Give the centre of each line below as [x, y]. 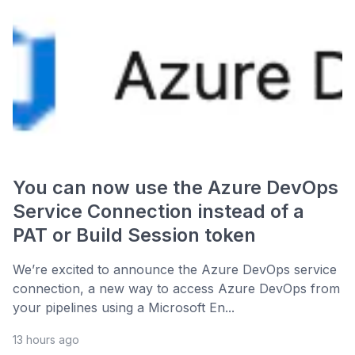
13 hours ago [46, 340]
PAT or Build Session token [134, 235]
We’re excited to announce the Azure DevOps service [175, 270]
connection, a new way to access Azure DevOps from [176, 289]
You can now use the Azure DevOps [176, 188]
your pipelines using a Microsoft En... [124, 308]
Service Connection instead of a [158, 212]
